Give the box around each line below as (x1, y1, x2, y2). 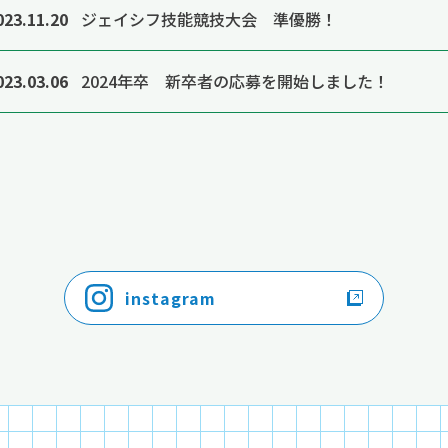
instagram (125, 286, 216, 310)
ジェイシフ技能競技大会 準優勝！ (81, 7, 337, 31)
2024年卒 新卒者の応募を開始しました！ (81, 69, 389, 93)
